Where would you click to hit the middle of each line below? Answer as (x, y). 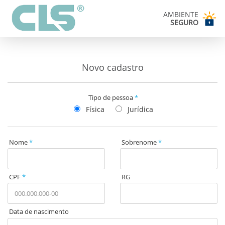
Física (94, 109)
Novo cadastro (113, 67)
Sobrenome (140, 142)
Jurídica (139, 109)
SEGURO (184, 22)
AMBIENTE (181, 14)
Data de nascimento (39, 212)
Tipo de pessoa (112, 97)
